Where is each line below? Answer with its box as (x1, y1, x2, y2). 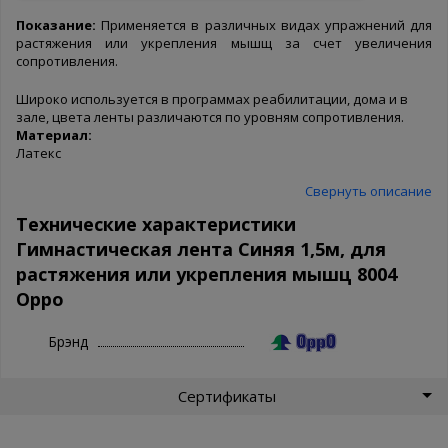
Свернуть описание (305, 181, 432, 200)
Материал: (16, 125, 92, 144)
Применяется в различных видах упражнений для (96, 15, 432, 34)
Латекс (16, 143, 61, 162)
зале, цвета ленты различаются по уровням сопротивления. (16, 107, 404, 126)
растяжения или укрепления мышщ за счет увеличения (16, 33, 432, 52)
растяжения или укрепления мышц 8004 (16, 261, 397, 286)
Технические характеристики (16, 211, 296, 236)
